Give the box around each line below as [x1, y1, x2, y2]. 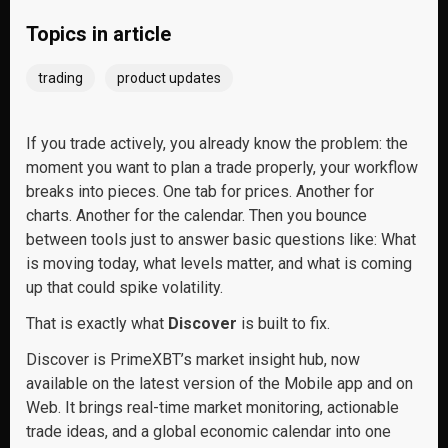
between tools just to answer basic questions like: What [26, 230, 416, 249]
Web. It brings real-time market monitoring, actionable [26, 398, 399, 417]
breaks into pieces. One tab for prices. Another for [26, 182, 374, 201]
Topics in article [26, 22, 171, 46]
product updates [117, 70, 221, 86]
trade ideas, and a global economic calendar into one [26, 422, 391, 441]
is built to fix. [237, 314, 330, 333]
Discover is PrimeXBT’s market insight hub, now [26, 350, 360, 369]
